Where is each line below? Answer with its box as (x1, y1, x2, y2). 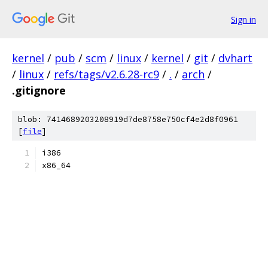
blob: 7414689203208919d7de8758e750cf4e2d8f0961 (18, 114, 238, 124)
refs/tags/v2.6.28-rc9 (54, 67, 159, 81)
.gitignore (12, 83, 66, 98)
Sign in (231, 13, 256, 25)
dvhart (218, 51, 252, 65)
